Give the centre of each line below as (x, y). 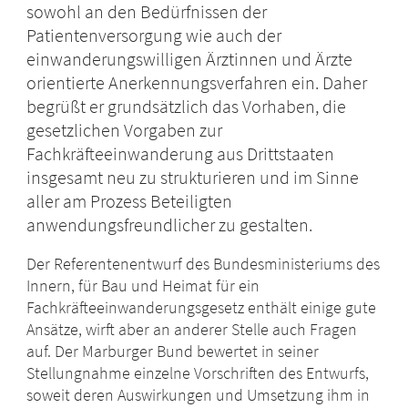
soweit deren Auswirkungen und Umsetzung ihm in (199, 395)
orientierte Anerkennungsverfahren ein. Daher (197, 83)
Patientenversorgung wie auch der (154, 36)
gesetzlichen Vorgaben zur (125, 130)
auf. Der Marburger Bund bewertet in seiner (173, 352)
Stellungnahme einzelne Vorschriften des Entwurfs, (198, 373)
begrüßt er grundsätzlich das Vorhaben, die (187, 107)
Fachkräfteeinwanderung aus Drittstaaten (181, 154)
